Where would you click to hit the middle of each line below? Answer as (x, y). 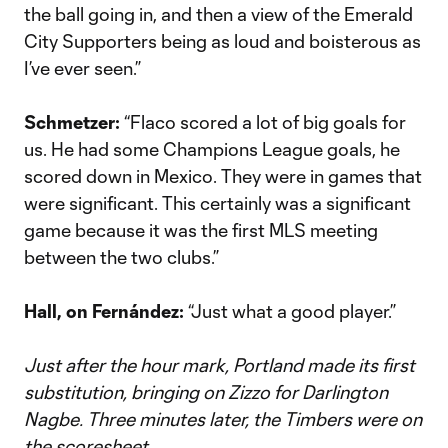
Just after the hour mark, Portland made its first (219, 365)
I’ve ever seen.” (82, 68)
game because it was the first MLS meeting (201, 230)
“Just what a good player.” (292, 311)
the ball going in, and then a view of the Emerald (218, 14)
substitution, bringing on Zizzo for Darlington (206, 392)
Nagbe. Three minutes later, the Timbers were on (223, 419)
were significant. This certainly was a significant (217, 203)
